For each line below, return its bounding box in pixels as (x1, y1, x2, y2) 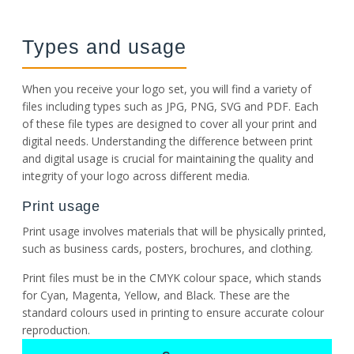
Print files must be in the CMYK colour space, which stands (22, 269, 322, 285)
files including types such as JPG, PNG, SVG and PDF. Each (22, 98, 318, 114)
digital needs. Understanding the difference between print (22, 133, 313, 149)
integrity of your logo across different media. (22, 168, 250, 183)
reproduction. (22, 322, 93, 337)
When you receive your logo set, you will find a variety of (22, 81, 311, 96)
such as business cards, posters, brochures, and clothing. (22, 241, 316, 257)
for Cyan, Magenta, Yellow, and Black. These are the (22, 287, 290, 303)
